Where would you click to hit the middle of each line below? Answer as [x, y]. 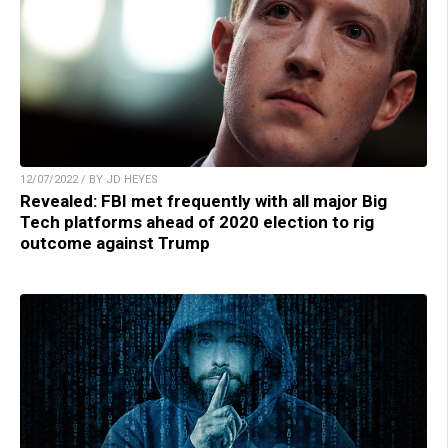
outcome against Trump [115, 242]
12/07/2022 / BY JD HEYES [89, 179]
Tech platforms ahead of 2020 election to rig [197, 221]
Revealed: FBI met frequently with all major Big [203, 200]
